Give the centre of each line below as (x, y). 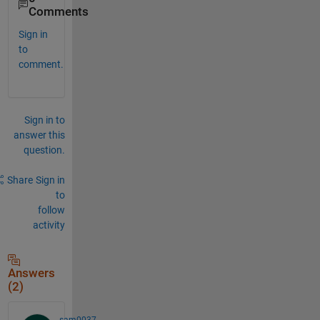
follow (51, 210)
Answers (31, 273)
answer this (39, 135)
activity (49, 225)
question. (44, 150)
